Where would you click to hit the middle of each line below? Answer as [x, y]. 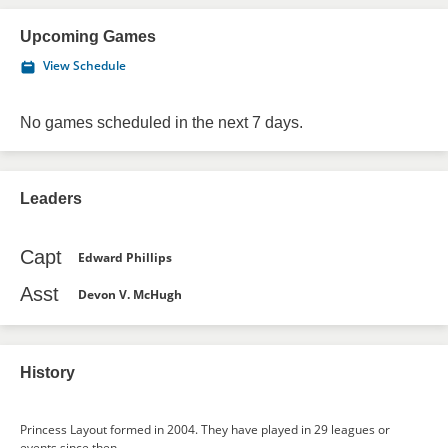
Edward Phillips [125, 257]
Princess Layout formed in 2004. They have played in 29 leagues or [205, 429]
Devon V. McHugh [130, 294]
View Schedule [84, 65]
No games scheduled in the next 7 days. [161, 122]
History [47, 372]
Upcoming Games [88, 36]
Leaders [51, 198]
